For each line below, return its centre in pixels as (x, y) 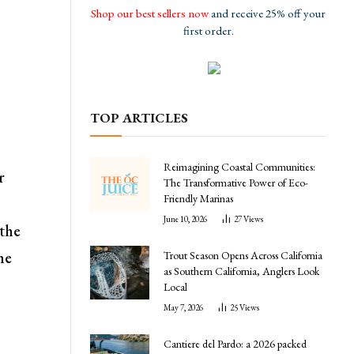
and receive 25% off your (267, 13)
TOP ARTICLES (139, 117)
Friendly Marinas (198, 198)
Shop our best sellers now (150, 13)
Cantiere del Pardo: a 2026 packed (235, 343)
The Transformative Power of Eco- (236, 182)
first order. (208, 30)
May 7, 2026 (183, 307)
